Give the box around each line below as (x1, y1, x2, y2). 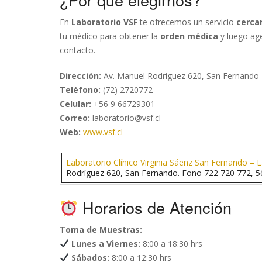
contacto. (60, 44, 95, 56)
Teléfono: (60, 84, 101, 95)
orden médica (160, 30, 218, 42)
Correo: (60, 112, 90, 123)
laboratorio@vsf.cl (90, 112, 161, 123)
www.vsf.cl (83, 126, 123, 137)
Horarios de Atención (77, 196, 232, 219)
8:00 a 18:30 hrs (140, 238, 202, 249)
